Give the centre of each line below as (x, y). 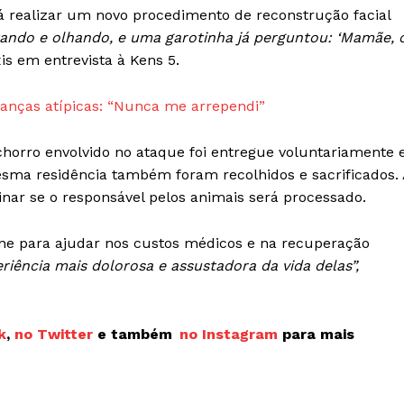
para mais (318, 335)
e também (136, 335)
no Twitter (54, 335)
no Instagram (231, 335)
